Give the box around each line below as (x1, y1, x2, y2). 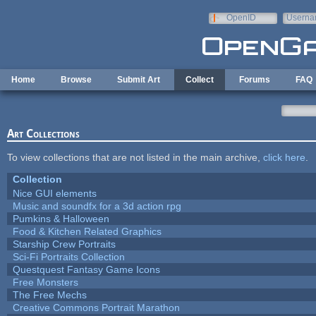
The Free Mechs (12, 288, 87, 300)
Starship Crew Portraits (12, 238, 116, 250)
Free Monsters (12, 276, 78, 288)
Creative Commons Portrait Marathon (12, 301, 180, 313)
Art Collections (6, 126, 80, 140)
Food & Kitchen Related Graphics (12, 225, 162, 237)
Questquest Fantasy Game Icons (12, 263, 160, 275)
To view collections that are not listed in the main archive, (6, 151, 263, 163)
